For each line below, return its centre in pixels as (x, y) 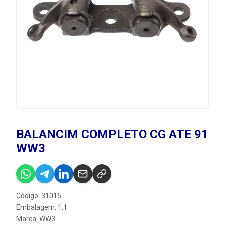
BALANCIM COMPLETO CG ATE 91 (112, 134)
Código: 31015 (39, 196)
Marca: (28, 219)
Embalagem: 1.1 (42, 207)
